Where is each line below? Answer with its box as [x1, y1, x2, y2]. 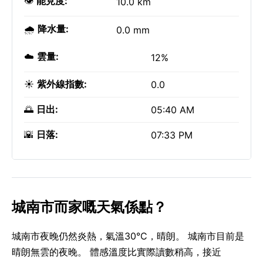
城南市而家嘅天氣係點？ [12, 198, 167, 215]
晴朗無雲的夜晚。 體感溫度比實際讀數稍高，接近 [12, 246, 221, 258]
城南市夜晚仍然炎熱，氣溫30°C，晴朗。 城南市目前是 [12, 230, 244, 242]
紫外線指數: [37, 78, 87, 90]
